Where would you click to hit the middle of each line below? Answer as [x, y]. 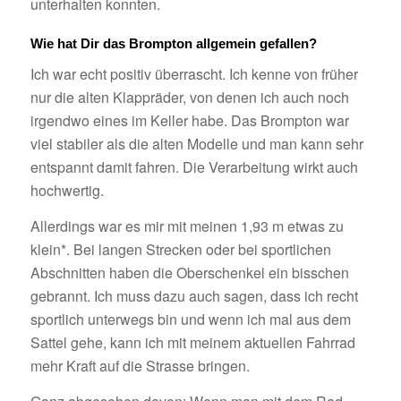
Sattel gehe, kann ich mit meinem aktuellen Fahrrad [192, 342]
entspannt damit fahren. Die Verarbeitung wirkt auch [194, 167]
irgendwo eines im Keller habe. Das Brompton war [189, 121]
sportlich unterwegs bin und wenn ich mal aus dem [190, 319]
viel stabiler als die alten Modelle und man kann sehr [196, 144]
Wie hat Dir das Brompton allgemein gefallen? [173, 43]
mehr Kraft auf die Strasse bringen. [140, 365]
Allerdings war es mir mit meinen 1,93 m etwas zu [187, 226]
